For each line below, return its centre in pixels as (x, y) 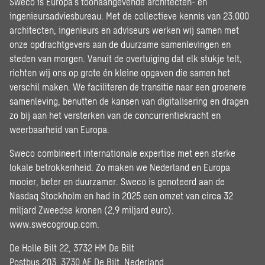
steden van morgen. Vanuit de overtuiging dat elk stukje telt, (126, 58)
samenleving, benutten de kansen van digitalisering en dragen (129, 101)
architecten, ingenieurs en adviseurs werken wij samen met (124, 30)
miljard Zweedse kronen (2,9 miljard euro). (92, 210)
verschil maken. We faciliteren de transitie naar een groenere (128, 87)
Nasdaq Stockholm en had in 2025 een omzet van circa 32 (121, 195)
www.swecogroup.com (53, 224)
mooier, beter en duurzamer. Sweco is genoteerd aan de (117, 181)
